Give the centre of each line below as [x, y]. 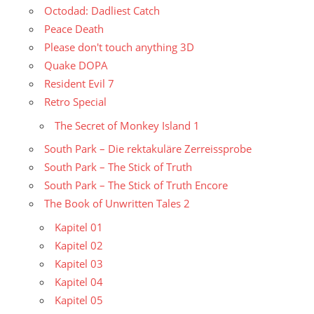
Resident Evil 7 [79, 84]
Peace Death [74, 29]
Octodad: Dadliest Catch [102, 11]
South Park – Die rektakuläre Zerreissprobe [148, 149]
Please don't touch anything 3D [119, 47]
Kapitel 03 [79, 263]
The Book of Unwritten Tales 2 [117, 204]
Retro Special [75, 102]
